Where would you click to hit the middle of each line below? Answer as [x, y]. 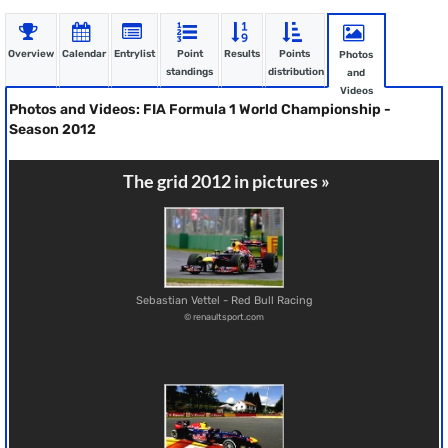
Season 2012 [52, 129]
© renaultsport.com [224, 316]
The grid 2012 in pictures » [226, 181]
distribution [296, 72]
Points [295, 54]
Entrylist [134, 54]
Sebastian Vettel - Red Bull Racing [224, 300]
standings [190, 72]
